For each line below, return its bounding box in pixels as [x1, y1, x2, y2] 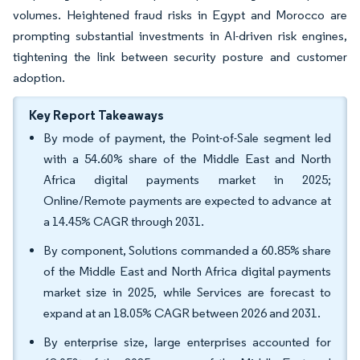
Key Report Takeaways [29, 107, 164, 123]
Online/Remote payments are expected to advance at [43, 193, 331, 208]
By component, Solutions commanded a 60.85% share [43, 243, 331, 258]
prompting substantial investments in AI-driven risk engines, [13, 28, 347, 43]
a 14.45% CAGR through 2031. [43, 214, 204, 229]
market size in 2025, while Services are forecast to [43, 284, 331, 300]
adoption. [13, 70, 65, 85]
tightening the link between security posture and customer [13, 49, 347, 64]
